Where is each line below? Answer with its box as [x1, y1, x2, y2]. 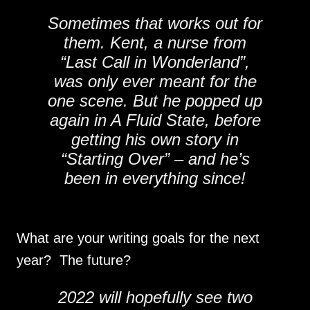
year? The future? [17, 253, 131, 268]
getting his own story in [71, 130, 239, 149]
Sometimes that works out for [48, 14, 262, 33]
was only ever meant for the [53, 72, 257, 91]
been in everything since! [64, 169, 246, 188]
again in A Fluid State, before [49, 111, 261, 129]
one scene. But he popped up [48, 91, 262, 110]
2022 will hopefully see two [57, 288, 253, 307]
